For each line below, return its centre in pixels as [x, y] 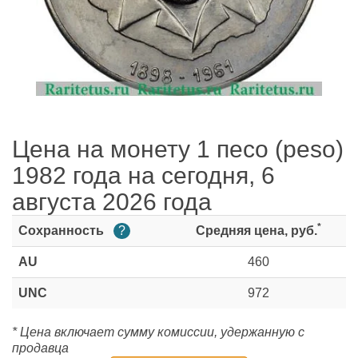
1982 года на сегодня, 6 [143, 175]
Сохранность [63, 231]
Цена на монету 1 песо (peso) [178, 149]
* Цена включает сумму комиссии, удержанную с [158, 332]
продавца [40, 348]
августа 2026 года [112, 202]
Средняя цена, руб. [256, 231]
